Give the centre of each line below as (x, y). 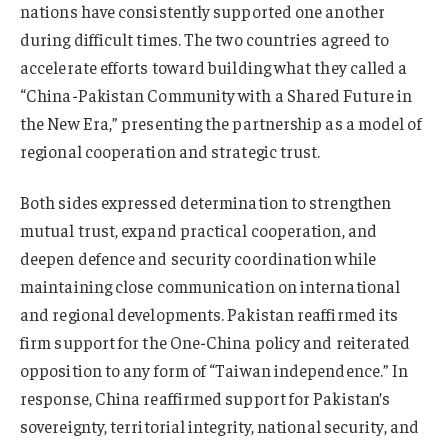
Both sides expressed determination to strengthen (206, 202)
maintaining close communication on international (210, 286)
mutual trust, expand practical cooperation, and (198, 230)
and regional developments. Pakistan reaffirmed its (209, 314)
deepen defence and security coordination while (198, 258)
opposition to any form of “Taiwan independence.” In (214, 370)
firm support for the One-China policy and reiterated (215, 342)
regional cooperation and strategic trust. (170, 150)
